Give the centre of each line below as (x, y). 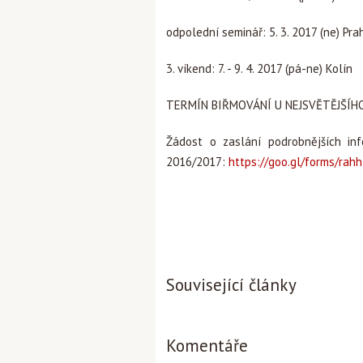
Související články (231, 285)
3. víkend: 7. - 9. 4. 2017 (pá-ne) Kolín (259, 68)
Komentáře (207, 346)
